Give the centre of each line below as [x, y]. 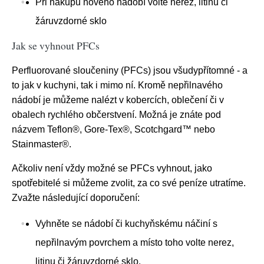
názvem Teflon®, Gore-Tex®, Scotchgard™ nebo [113, 130]
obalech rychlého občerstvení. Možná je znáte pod [116, 115]
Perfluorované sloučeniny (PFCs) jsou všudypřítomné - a [130, 71]
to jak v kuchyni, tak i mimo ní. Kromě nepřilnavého [117, 85]
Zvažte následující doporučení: [76, 198]
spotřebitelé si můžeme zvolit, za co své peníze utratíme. [129, 183]
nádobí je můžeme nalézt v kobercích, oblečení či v [118, 100]
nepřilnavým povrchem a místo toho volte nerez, [135, 243]
